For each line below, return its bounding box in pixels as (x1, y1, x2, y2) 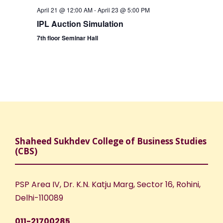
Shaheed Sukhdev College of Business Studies (15, 135, 207, 147)
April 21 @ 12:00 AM (36, 5, 93, 14)
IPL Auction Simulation (36, 18, 123, 30)
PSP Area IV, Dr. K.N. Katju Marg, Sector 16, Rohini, (15, 179, 201, 191)
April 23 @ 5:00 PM (97, 5, 150, 14)
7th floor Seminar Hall (36, 33, 98, 43)
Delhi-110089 (15, 192, 63, 204)
